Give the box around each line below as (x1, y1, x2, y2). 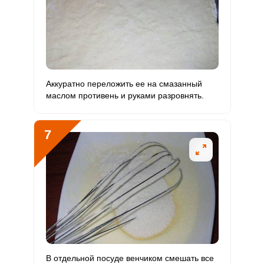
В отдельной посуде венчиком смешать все (45, 253, 214, 263)
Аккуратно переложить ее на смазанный (45, 79, 202, 88)
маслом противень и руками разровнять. (45, 91, 204, 100)
